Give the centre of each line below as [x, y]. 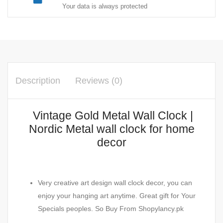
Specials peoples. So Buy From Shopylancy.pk [111, 208]
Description [38, 81]
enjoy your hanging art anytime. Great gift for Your [117, 195]
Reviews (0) [99, 81]
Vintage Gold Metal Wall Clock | [111, 116]
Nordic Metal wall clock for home [111, 129]
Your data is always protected [105, 6]
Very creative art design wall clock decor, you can [115, 182]
